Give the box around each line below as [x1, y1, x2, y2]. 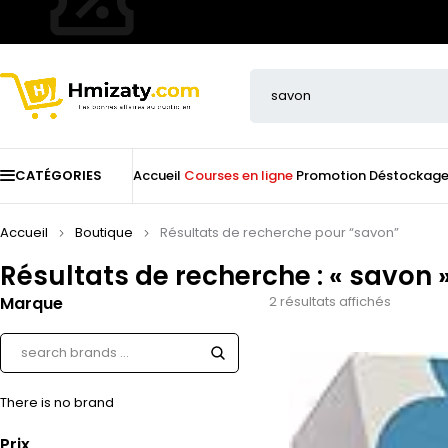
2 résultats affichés [269, 292, 391, 311]
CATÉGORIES [15, 166, 102, 185]
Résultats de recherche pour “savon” [160, 223, 399, 242]
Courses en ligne [184, 166, 293, 185]
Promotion [296, 166, 366, 185]
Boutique [75, 223, 133, 242]
